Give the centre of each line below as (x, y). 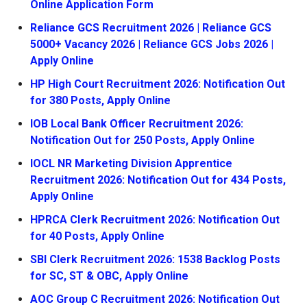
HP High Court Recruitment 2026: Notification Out (158, 84)
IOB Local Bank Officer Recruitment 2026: (137, 124)
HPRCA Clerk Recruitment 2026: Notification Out (155, 220)
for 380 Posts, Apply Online (100, 100)
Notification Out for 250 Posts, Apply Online (143, 140)
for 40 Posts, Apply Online (97, 236)
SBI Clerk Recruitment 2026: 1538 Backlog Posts (155, 259)
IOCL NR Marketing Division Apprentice (131, 163)
